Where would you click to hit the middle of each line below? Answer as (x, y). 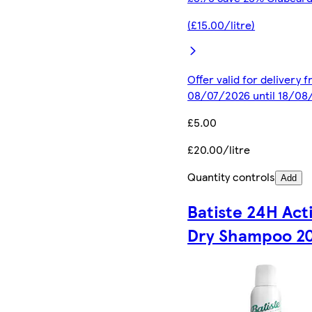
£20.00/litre (219, 149)
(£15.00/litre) (221, 24)
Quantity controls (232, 176)
